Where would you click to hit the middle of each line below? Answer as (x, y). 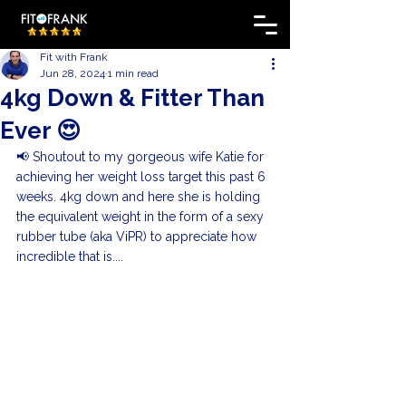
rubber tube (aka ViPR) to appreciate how (138, 237)
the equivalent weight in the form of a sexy (142, 217)
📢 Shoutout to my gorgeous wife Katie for (142, 157)
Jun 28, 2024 (72, 73)
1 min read (133, 73)
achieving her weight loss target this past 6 (143, 177)
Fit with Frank (74, 57)
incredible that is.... (70, 256)
